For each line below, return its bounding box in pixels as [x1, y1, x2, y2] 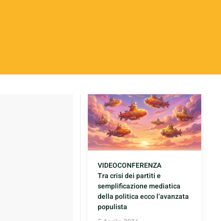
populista [98, 202, 128, 213]
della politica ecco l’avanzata [98, 191, 189, 202]
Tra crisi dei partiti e [98, 171, 161, 182]
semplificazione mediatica [98, 181, 181, 192]
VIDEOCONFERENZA [98, 160, 162, 171]
